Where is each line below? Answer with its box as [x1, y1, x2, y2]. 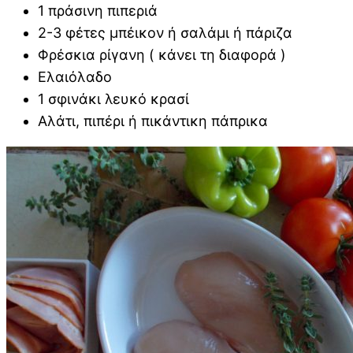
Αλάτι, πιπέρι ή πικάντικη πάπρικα [38, 113, 268, 130]
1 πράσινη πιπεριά [38, 2, 158, 20]
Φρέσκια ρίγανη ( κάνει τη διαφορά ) [38, 46, 286, 64]
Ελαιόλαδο [38, 69, 112, 86]
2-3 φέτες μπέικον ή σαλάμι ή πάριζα [38, 24, 292, 42]
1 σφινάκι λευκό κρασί [38, 91, 189, 108]
